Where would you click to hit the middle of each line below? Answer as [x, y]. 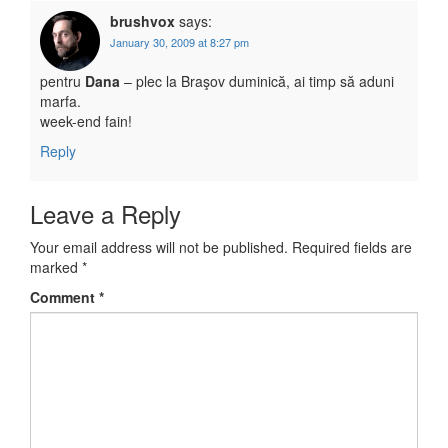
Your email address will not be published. [159, 247]
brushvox [142, 21]
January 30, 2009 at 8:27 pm [179, 42]
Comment [64, 297]
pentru [62, 81]
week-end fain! [86, 121]
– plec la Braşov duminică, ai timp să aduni [257, 81]
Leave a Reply [105, 214]
